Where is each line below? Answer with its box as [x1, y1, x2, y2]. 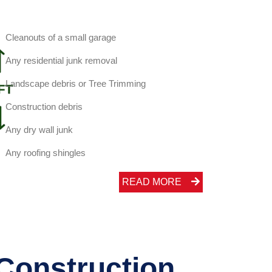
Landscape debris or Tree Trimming [5, 78, 146, 89]
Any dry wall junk [5, 124, 73, 135]
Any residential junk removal [5, 55, 117, 66]
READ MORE [121, 177, 182, 187]
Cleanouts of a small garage [5, 32, 116, 42]
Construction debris [5, 101, 83, 112]
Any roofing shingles [5, 148, 86, 158]
